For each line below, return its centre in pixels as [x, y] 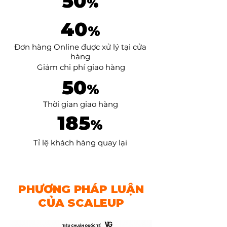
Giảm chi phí [62, 67]
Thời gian [61, 104]
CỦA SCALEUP [81, 203]
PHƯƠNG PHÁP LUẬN [81, 189]
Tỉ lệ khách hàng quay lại [80, 143]
